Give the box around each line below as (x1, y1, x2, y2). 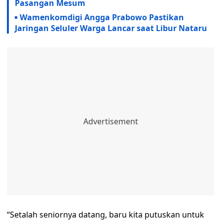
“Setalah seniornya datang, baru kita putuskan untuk (7, 209, 204, 220)
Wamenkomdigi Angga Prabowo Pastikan (20, 12, 184, 23)
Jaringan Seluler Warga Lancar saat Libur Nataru (15, 23, 207, 34)
